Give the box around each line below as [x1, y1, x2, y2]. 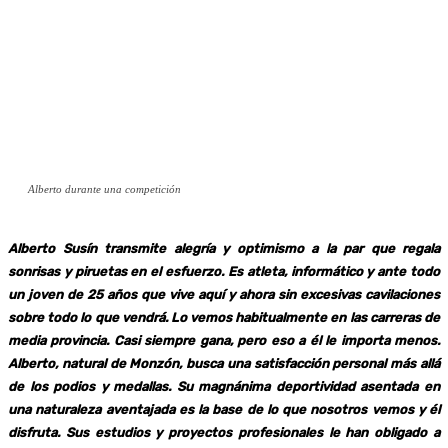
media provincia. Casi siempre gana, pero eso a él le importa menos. [8, 332, 440, 348]
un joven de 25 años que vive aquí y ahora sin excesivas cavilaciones [8, 286, 440, 302]
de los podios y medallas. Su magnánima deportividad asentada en [8, 378, 440, 394]
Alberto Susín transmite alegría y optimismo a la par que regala [8, 240, 440, 256]
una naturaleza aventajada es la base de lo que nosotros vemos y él [8, 401, 440, 417]
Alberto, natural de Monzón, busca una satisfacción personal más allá [8, 355, 440, 371]
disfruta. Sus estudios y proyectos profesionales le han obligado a [8, 424, 440, 440]
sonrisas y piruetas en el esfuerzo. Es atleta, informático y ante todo [8, 263, 440, 279]
